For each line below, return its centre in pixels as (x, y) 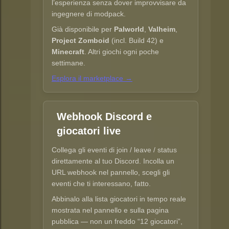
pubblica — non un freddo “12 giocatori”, (117, 222)
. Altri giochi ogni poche (122, 52)
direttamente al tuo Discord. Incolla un (113, 161)
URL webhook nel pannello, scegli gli (111, 173)
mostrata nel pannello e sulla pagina (110, 210)
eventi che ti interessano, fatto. (101, 184)
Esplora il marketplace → (92, 78)
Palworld (129, 29)
